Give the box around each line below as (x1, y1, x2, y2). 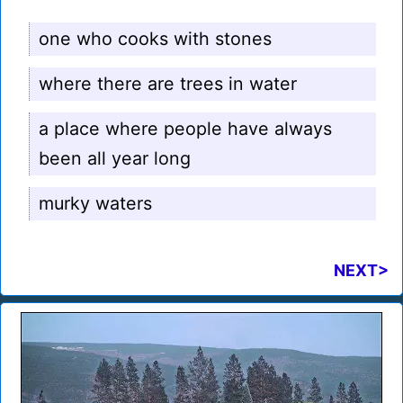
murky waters (39, 193, 152, 215)
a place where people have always (39, 118, 332, 140)
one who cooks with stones (39, 28, 272, 50)
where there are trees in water (39, 73, 297, 95)
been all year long (39, 148, 191, 170)
